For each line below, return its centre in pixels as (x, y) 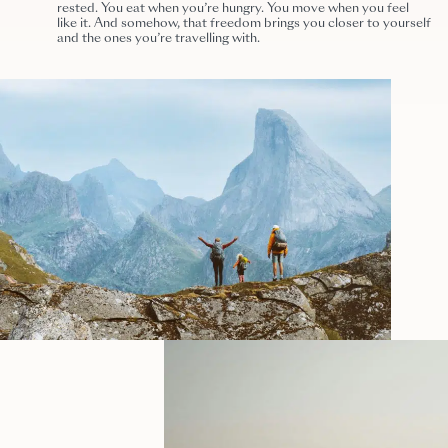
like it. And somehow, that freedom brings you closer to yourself (244, 24)
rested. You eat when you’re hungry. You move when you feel (233, 9)
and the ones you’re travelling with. (159, 39)
